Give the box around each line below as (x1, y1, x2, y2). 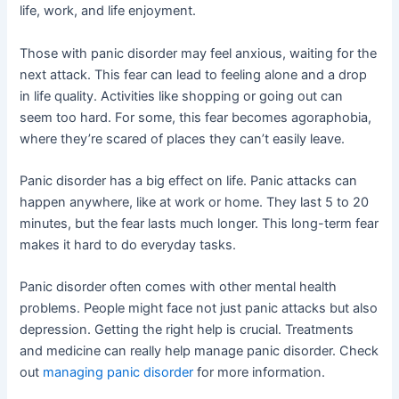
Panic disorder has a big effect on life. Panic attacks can (20, 172, 358, 189)
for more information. (193, 364, 326, 381)
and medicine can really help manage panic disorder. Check (20, 343, 379, 360)
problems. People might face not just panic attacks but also (20, 300, 379, 317)
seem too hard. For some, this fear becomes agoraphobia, (20, 109, 372, 126)
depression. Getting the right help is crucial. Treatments (20, 322, 354, 338)
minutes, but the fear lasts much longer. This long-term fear (20, 215, 379, 232)
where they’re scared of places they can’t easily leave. (20, 130, 346, 147)
